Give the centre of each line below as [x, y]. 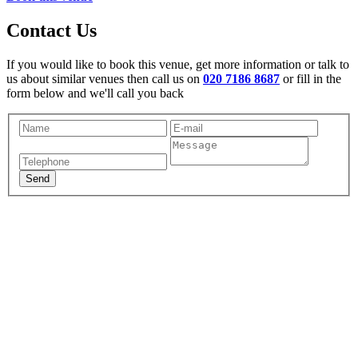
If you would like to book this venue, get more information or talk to [178, 65]
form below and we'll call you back [95, 93]
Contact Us [52, 31]
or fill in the [310, 79]
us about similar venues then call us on [105, 79]
